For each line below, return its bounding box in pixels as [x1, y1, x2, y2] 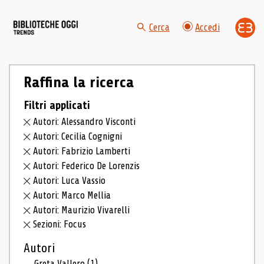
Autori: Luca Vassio [33, 174, 106, 186]
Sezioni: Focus [33, 219, 87, 230]
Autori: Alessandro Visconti [33, 116, 136, 128]
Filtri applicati [23, 98, 90, 112]
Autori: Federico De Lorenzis [33, 160, 140, 171]
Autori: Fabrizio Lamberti [33, 146, 131, 157]
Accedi [195, 22, 220, 34]
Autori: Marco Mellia [33, 189, 111, 201]
